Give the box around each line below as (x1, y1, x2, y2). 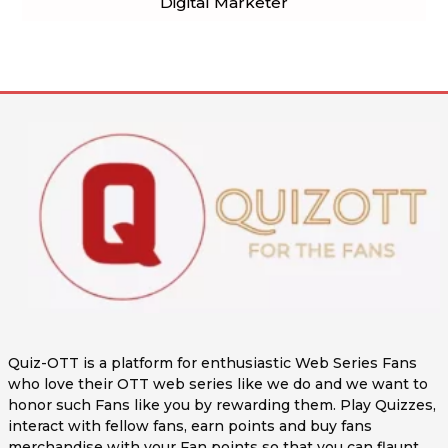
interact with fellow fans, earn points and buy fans (8, 416, 372, 435)
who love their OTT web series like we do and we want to (8, 374, 428, 393)
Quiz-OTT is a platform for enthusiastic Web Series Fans (8, 353, 417, 372)
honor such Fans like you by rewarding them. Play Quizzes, (8, 395, 436, 414)
